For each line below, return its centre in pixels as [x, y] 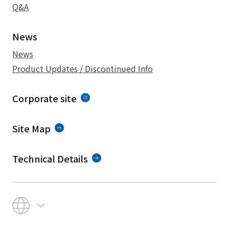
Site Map [31, 128]
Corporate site [44, 98]
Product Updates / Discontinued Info [83, 68]
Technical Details [50, 158]
